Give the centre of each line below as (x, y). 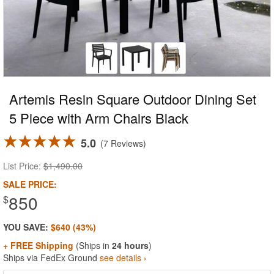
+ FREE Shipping (38, 245)
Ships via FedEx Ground (51, 257)
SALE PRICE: (30, 184)
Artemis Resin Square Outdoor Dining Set (133, 99)
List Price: (23, 166)
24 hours (130, 245)
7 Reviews (123, 143)
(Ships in (93, 245)
